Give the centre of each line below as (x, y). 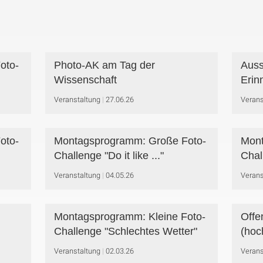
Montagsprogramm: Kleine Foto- (129, 217)
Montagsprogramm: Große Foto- (130, 141)
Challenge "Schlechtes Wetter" (125, 231)
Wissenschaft (85, 80)
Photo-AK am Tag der (104, 65)
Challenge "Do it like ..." (109, 156)
